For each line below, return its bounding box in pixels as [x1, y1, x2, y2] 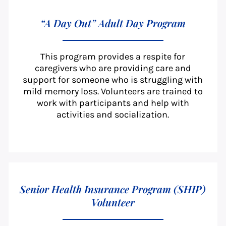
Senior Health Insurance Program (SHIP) [20, 182, 206, 196]
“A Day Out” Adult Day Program [40, 16, 186, 30]
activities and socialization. [56, 109, 169, 121]
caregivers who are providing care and [34, 63, 191, 74]
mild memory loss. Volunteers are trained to [23, 86, 203, 97]
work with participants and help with [36, 97, 189, 109]
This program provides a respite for [40, 51, 186, 63]
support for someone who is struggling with [23, 74, 203, 86]
